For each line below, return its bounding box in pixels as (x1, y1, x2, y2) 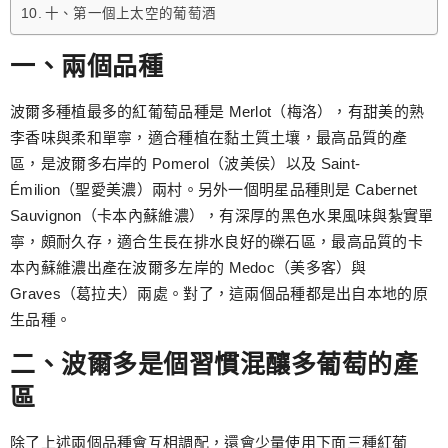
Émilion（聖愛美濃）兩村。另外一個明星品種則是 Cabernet (10, 181, 418, 199)
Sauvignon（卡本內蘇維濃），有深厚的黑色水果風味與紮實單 (10, 207, 434, 225)
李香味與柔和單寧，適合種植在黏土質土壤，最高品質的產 (10, 129, 408, 147)
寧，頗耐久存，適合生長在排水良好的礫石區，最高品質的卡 (10, 233, 424, 251)
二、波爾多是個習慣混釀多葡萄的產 (10, 349, 418, 378)
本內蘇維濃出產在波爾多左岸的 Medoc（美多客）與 (10, 259, 367, 277)
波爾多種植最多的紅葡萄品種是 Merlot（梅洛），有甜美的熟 (10, 103, 425, 121)
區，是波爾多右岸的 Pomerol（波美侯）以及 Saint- (10, 155, 361, 173)
